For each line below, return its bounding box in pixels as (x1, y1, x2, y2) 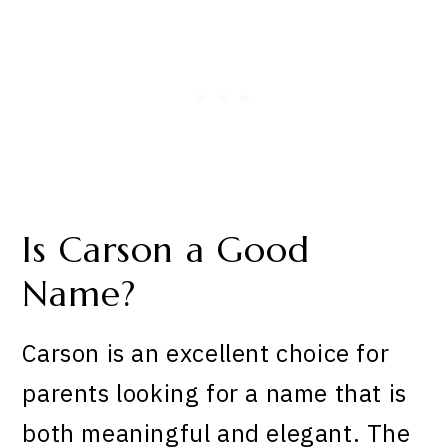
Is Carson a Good (22, 227, 310, 272)
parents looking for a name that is (22, 377, 407, 410)
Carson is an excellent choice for (22, 337, 390, 370)
